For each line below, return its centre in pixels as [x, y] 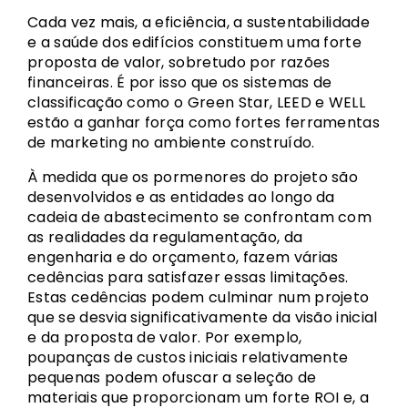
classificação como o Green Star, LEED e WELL [197, 102]
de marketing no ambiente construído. [171, 143]
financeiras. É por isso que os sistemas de [180, 82]
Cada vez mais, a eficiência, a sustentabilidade [199, 22]
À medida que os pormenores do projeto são [193, 177]
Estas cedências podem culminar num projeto [199, 297]
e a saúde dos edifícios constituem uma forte [195, 42]
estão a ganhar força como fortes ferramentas [204, 122]
